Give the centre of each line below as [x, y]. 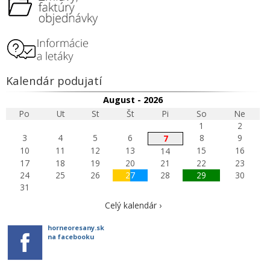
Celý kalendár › [133, 206]
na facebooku [71, 237]
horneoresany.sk [76, 228]
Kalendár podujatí [54, 81]
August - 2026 [133, 100]
